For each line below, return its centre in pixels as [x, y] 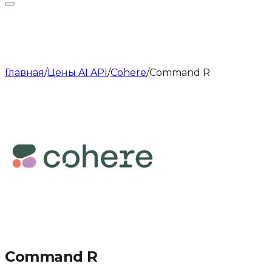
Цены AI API [77, 73]
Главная [25, 73]
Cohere [128, 73]
